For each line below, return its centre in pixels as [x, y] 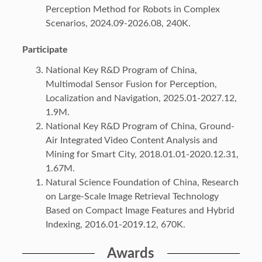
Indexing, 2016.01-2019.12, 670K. [115, 225]
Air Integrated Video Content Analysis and [131, 141]
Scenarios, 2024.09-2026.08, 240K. [118, 23]
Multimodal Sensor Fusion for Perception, [131, 85]
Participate [45, 50]
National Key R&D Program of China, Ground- [140, 127]
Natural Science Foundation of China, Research [142, 183]
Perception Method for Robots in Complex [132, 9]
